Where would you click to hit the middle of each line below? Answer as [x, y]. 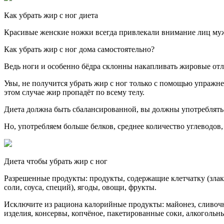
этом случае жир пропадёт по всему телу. [74, 92]
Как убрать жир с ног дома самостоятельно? [79, 49]
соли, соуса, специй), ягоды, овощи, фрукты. [80, 187]
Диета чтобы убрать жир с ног [56, 161]
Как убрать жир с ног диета [51, 15]
